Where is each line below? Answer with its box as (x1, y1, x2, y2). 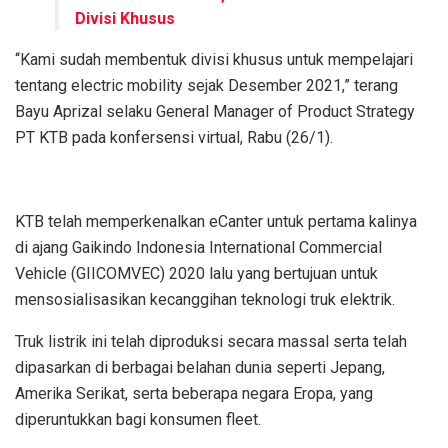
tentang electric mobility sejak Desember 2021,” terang (15, 75, 398, 95)
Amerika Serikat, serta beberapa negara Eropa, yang (15, 383, 373, 403)
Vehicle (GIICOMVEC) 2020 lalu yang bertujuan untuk (15, 263, 378, 283)
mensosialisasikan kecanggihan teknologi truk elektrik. (15, 289, 395, 309)
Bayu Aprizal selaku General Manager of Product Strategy (15, 101, 415, 121)
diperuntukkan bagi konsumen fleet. (15, 409, 261, 429)
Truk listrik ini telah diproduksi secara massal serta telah (15, 331, 407, 351)
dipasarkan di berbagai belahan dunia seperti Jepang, (15, 357, 385, 377)
